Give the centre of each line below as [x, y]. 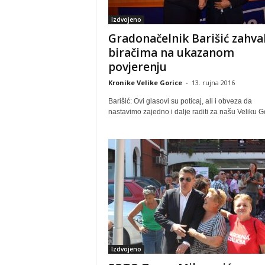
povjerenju [137, 67]
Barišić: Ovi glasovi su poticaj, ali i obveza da [180, 101]
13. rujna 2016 [213, 83]
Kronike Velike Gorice [145, 83]
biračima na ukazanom [171, 53]
